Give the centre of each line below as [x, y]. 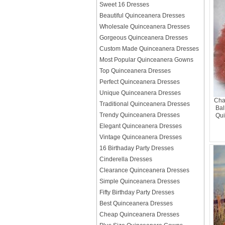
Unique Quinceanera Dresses [140, 93]
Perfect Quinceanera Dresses [140, 82]
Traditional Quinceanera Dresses [145, 104]
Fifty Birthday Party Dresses [137, 192]
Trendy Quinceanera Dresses [140, 115]
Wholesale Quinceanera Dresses [145, 27]
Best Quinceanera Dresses [136, 203]
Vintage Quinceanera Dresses [141, 137]
